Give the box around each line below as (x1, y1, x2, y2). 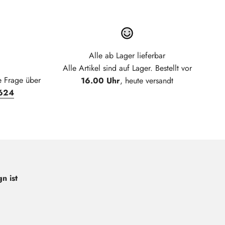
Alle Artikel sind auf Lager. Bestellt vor (62, 62, 192, 74)
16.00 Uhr (81, 75, 120, 87)
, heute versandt (120, 75, 173, 87)
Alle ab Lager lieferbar (89, 50, 165, 62)
